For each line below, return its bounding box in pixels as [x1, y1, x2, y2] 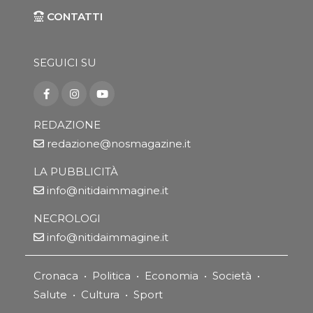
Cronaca [34, 269, 78, 283]
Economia [145, 269, 198, 283]
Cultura [81, 288, 119, 302]
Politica [92, 269, 131, 283]
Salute [34, 288, 67, 302]
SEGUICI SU [34, 56, 96, 70]
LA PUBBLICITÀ [34, 164, 118, 178]
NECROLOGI [34, 211, 101, 225]
